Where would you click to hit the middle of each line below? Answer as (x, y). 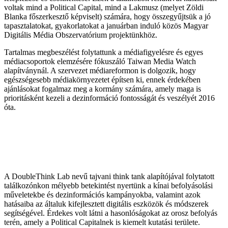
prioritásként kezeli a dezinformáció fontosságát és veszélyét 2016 (109, 98)
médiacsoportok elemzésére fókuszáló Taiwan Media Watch (100, 61)
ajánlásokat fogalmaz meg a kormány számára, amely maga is (103, 89)
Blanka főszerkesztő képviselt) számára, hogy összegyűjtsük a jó (107, 16)
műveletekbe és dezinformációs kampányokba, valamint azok (102, 194)
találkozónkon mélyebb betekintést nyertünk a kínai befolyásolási (108, 185)
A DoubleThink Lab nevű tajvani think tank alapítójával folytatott (109, 176)
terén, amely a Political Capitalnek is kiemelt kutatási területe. (102, 222)
